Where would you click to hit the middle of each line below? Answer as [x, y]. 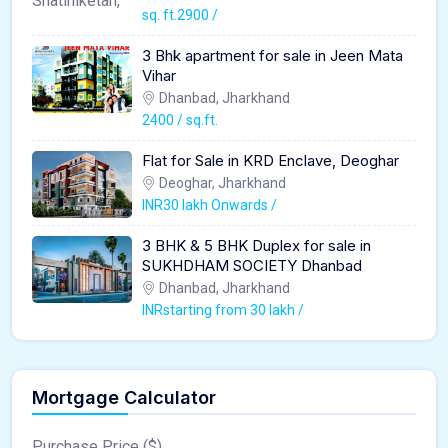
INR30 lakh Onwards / [209, 205]
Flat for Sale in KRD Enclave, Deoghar [270, 161]
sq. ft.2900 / [180, 15]
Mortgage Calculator [124, 398]
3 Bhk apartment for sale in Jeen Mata [272, 56]
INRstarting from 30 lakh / [223, 310]
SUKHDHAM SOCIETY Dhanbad [252, 266]
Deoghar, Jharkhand [221, 183]
